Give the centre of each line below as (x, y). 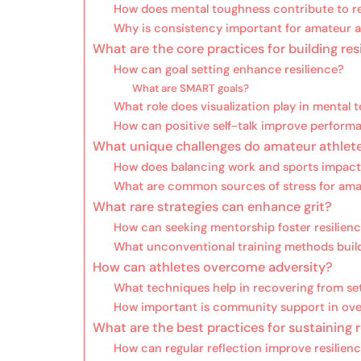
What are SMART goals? (190, 89)
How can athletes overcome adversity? (213, 268)
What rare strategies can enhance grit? (212, 207)
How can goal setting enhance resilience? (228, 70)
